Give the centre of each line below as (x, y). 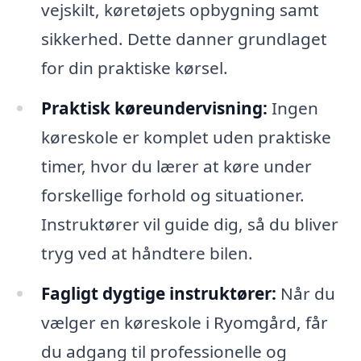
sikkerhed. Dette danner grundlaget (184, 39)
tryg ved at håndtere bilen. (147, 253)
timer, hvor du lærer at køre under (176, 166)
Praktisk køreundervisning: (154, 108)
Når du (305, 293)
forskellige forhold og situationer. (172, 195)
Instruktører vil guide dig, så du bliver (189, 224)
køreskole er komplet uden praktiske (186, 137)
